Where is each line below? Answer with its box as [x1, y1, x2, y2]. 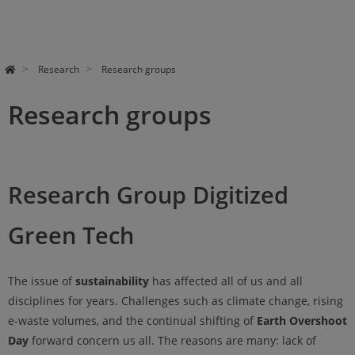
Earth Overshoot [257, 313, 347, 329]
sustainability [75, 273, 152, 289]
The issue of [8, 273, 75, 289]
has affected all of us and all [152, 273, 303, 289]
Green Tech [8, 219, 134, 251]
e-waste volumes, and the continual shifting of [8, 313, 257, 329]
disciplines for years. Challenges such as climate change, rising [8, 293, 343, 309]
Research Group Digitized [8, 179, 288, 211]
